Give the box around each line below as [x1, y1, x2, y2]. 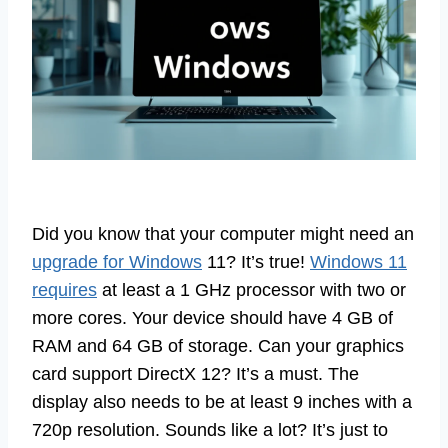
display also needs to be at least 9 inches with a [32, 392, 412, 413]
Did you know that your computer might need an [32, 224, 414, 245]
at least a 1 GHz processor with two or [97, 280, 406, 301]
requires [32, 280, 97, 301]
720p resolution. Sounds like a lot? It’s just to [32, 420, 388, 441]
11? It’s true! [202, 252, 310, 273]
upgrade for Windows [32, 252, 202, 273]
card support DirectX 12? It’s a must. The [32, 364, 359, 385]
